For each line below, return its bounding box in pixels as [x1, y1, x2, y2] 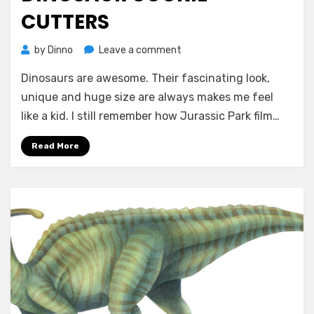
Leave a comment [99, 44, 182, 56]
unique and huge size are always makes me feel [21, 90, 273, 104]
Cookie [181, 74, 211, 86]
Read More [32, 141, 79, 151]
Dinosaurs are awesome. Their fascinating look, [21, 71, 270, 85]
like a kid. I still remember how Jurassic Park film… [21, 109, 280, 123]
